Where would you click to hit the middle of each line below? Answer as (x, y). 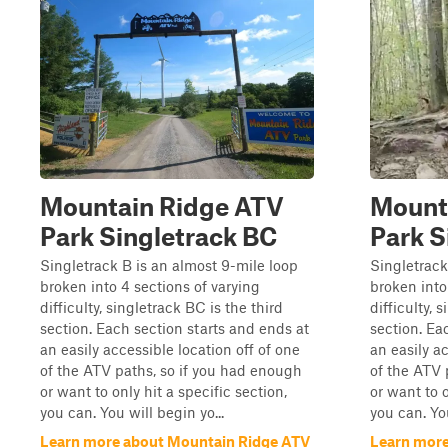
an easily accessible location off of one (170, 349)
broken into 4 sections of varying (150, 286)
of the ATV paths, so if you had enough (171, 370)
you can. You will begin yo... (132, 412)
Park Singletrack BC (158, 236)
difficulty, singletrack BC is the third (161, 307)
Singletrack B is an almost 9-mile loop (169, 265)
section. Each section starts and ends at (174, 328)
